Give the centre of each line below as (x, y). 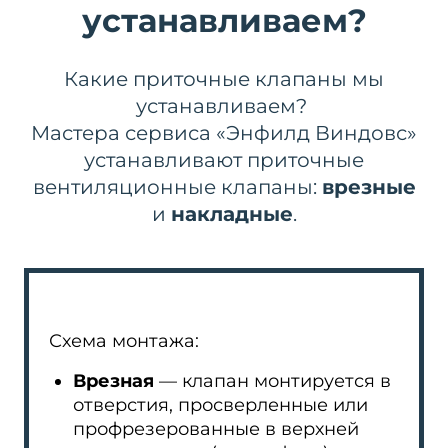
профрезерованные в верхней (216, 429)
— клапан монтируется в (272, 381)
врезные (368, 187)
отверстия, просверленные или (220, 405)
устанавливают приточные (224, 160)
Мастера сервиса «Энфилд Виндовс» (224, 133)
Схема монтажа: (124, 341)
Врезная (113, 381)
